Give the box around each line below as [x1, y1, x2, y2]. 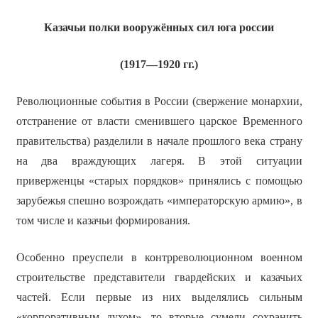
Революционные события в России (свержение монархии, [16, 95, 302, 108]
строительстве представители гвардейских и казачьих [16, 271, 302, 284]
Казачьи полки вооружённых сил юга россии [44, 21, 274, 34]
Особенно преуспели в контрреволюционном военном [16, 251, 302, 264]
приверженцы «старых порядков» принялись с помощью [16, 175, 302, 187]
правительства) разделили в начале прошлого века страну [16, 135, 302, 148]
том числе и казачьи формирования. [16, 214, 190, 227]
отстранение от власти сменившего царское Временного [16, 115, 302, 128]
